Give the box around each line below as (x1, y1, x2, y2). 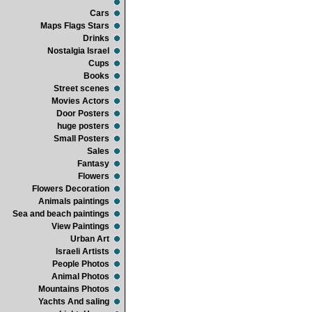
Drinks (83, 33, 109, 43)
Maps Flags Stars (40, 21, 109, 31)
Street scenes (54, 84, 109, 93)
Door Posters (56, 109, 109, 118)
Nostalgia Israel (47, 46, 109, 56)
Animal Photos (52, 272, 109, 281)
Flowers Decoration (32, 184, 109, 194)
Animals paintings (38, 196, 109, 206)
